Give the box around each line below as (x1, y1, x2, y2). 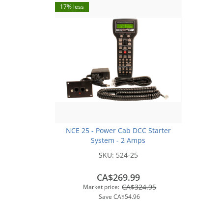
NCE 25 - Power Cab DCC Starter (65, 126, 171, 135)
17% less (60, 2, 84, 11)
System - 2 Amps (91, 136, 146, 145)
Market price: (83, 183, 120, 191)
